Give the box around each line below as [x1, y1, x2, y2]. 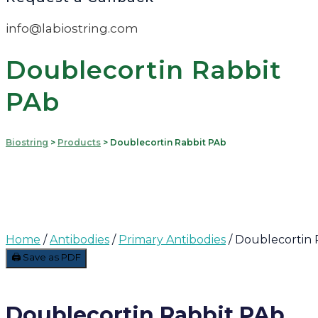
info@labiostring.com [6, 21, 138, 35]
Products [57, 137, 101, 148]
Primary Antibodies [119, 232, 226, 246]
